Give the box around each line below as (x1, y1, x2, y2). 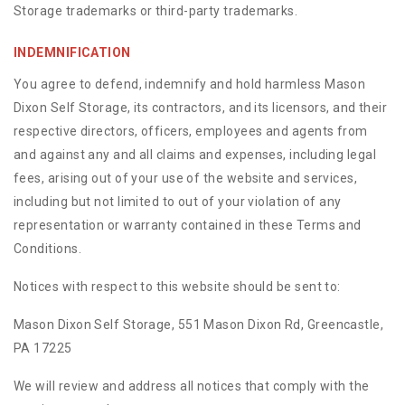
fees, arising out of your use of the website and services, (14, 171, 358, 185)
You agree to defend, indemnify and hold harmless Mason (14, 77, 366, 91)
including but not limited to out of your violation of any (14, 194, 342, 209)
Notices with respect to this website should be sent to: (14, 279, 341, 294)
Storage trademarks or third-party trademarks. (14, 4, 298, 18)
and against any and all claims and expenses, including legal (14, 147, 377, 162)
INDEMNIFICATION (14, 45, 131, 60)
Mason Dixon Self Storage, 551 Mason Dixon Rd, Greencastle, (14, 317, 384, 332)
